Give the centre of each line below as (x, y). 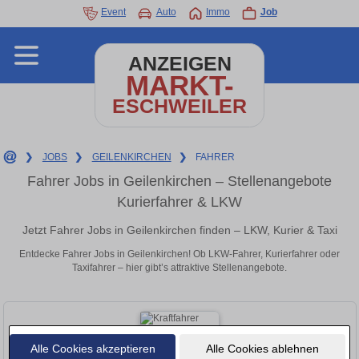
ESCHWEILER (179, 106)
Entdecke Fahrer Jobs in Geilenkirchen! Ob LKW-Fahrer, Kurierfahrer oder (179, 254)
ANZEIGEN (179, 64)
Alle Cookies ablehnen (262, 348)
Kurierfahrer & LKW (179, 202)
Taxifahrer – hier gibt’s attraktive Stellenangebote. (179, 268)
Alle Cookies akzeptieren (93, 348)
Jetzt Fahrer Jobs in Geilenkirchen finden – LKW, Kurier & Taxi (179, 230)
